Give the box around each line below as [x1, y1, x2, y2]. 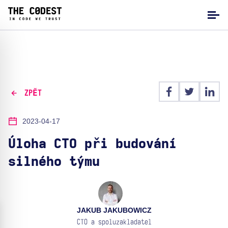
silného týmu [8, 155, 100, 168]
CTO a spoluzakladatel [76, 219, 152, 226]
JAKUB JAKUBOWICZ [76, 206, 152, 214]
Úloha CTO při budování [8, 137, 177, 151]
